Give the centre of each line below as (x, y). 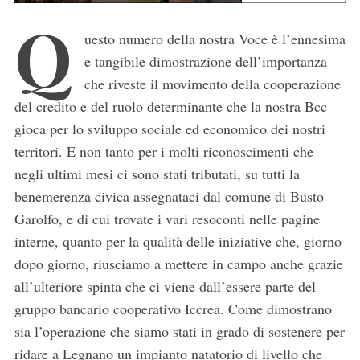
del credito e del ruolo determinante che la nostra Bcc (170, 106)
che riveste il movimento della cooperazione (212, 84)
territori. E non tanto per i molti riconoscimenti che (164, 151)
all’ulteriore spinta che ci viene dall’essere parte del (165, 286)
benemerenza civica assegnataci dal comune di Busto (169, 196)
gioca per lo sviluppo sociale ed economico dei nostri (170, 129)
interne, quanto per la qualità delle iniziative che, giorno (178, 241)
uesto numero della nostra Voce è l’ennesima (215, 39)
